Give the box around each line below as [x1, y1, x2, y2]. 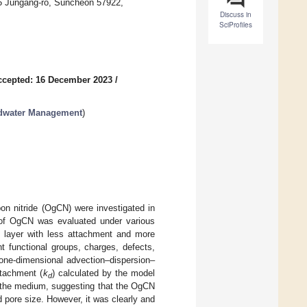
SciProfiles [219, 20, 252, 30]
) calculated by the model [51, 267, 156, 278]
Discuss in [220, 10, 251, 20]
